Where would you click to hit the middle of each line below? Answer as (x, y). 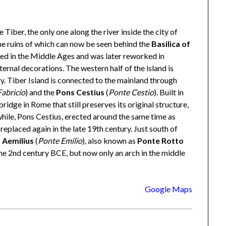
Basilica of (171, 44)
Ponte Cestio (131, 92)
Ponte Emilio (60, 141)
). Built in (169, 92)
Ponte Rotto (161, 141)
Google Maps (168, 189)
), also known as (110, 141)
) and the (41, 92)
